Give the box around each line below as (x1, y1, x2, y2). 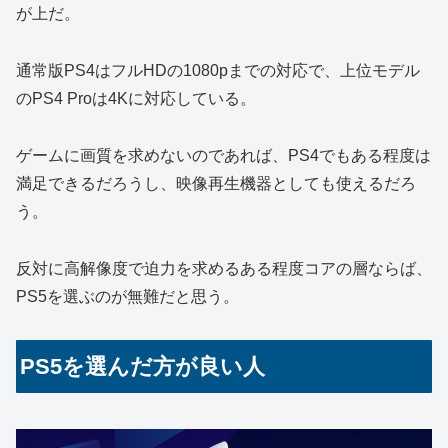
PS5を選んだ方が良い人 (20, 353, 266, 379)
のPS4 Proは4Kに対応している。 (16, 90, 256, 108)
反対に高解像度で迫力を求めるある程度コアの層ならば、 (16, 259, 432, 277)
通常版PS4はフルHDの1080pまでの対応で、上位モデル (16, 62, 420, 80)
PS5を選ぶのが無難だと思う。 (16, 287, 239, 305)
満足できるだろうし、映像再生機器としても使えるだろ (16, 175, 416, 193)
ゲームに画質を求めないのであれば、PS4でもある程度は (16, 147, 431, 165)
